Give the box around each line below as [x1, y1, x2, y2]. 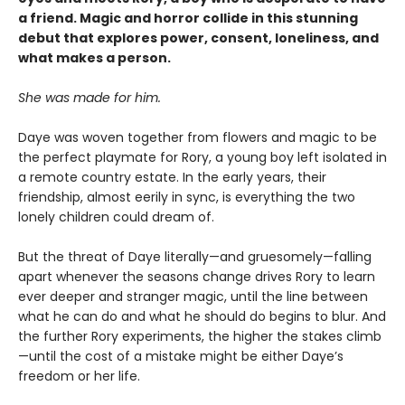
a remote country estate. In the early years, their [18, 168, 326, 186]
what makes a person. [18, 49, 171, 67]
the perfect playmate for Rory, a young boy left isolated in [18, 148, 387, 166]
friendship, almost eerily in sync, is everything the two [18, 188, 355, 206]
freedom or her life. [18, 367, 140, 385]
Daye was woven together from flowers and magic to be [18, 128, 377, 146]
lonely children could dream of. [18, 208, 214, 226]
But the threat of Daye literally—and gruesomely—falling [18, 248, 372, 266]
